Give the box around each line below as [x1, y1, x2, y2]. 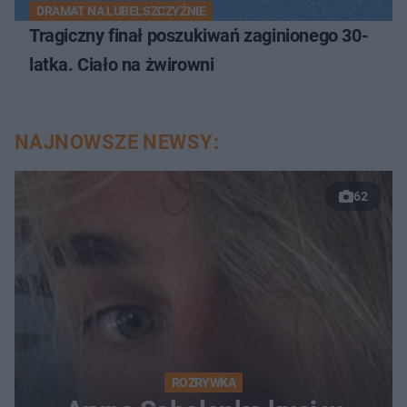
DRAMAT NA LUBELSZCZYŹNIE [36, 4, 206, 19]
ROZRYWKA [171, 375, 236, 391]
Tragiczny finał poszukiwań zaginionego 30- [29, 25, 369, 47]
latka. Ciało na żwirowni [29, 54, 214, 76]
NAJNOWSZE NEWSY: [15, 131, 220, 154]
